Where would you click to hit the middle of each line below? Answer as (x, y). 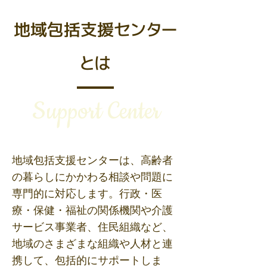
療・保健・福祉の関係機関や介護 (92, 210)
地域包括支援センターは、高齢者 (92, 160)
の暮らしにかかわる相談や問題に (92, 177)
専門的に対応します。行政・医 (87, 194)
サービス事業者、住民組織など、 (92, 227)
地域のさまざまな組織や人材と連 (92, 244)
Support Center (96, 112)
